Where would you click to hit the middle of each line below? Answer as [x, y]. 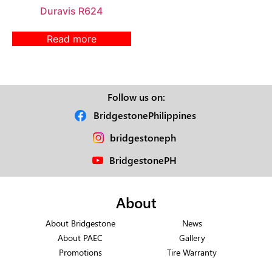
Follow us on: [136, 97]
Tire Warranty [192, 252]
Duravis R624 [72, 11]
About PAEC [80, 237]
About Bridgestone [80, 223]
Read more [71, 39]
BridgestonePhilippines [145, 115]
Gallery [192, 237]
